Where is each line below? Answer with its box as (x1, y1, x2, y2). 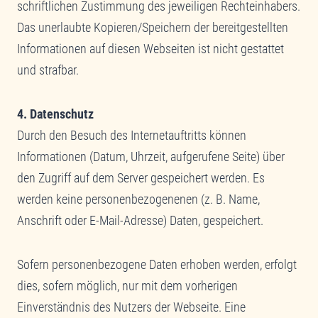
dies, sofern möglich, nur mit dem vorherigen (17, 278, 238, 293)
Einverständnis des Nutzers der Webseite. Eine (17, 299, 246, 314)
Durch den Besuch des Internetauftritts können (17, 127, 246, 143)
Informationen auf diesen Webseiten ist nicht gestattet (17, 40, 284, 56)
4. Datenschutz (17, 106, 94, 121)
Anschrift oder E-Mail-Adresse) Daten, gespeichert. (17, 212, 263, 228)
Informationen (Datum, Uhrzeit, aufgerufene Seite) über (17, 148, 285, 164)
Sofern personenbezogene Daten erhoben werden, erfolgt (17, 256, 297, 272)
